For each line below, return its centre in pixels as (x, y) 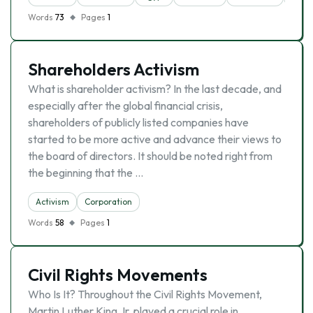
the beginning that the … (86, 173)
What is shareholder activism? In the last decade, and (155, 89)
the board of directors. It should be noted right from (150, 156)
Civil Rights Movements (118, 275)
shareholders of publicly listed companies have (138, 122)
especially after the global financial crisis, (125, 105)
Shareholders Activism (114, 69)
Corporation (108, 202)
